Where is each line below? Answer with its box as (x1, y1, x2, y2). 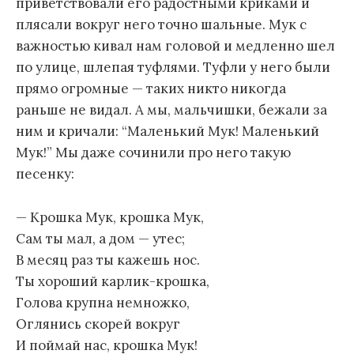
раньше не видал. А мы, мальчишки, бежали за (16, 101, 327, 119)
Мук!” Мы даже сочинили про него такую (16, 144, 291, 162)
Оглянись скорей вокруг (16, 314, 180, 333)
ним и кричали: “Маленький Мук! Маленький (16, 122, 319, 141)
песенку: (16, 165, 74, 183)
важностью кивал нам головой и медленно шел (16, 37, 335, 55)
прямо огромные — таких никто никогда (16, 80, 286, 98)
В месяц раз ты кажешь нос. (16, 250, 200, 269)
